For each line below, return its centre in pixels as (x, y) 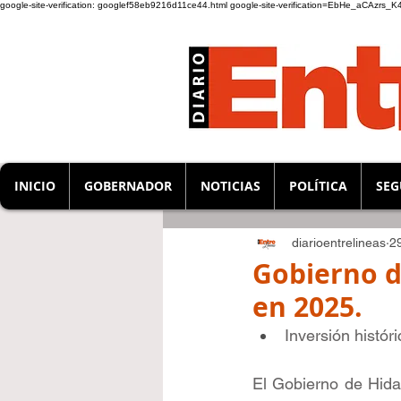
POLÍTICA (318, 186)
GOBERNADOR (128, 186)
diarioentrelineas (339, 242)
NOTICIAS (230, 186)
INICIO (34, 186)
